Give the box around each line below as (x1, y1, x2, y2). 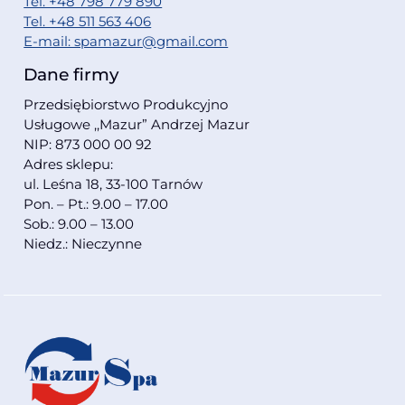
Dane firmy (24, 64, 119, 86)
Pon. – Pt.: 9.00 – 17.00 (24, 195, 169, 213)
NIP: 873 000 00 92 (24, 136, 153, 154)
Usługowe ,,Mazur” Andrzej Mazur (24, 116, 250, 134)
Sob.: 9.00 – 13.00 (24, 215, 135, 233)
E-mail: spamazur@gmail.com (24, 33, 229, 51)
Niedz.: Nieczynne (24, 235, 143, 253)
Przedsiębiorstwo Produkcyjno (24, 96, 229, 114)
